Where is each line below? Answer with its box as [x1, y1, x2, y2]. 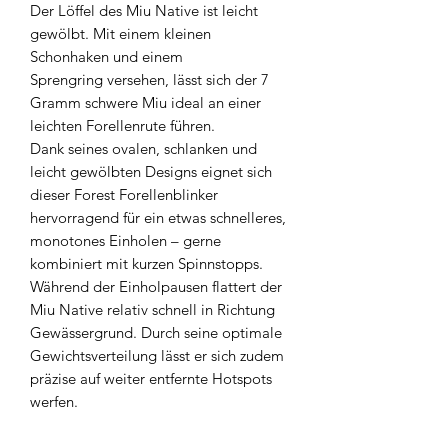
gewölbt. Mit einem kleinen [30, 23, 211, 43]
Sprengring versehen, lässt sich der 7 [30, 69, 269, 89]
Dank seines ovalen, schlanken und [30, 138, 257, 158]
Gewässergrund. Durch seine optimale [30, 322, 282, 342]
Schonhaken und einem [30, 46, 183, 66]
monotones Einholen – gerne [30, 230, 221, 250]
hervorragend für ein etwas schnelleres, [30, 207, 286, 227]
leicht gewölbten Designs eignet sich [30, 161, 272, 181]
